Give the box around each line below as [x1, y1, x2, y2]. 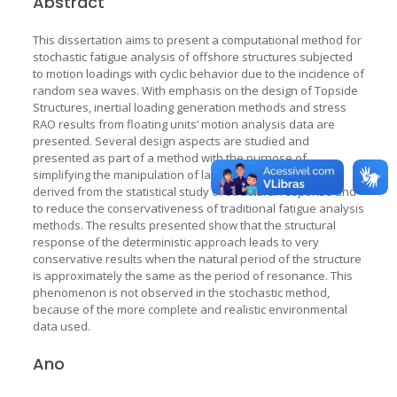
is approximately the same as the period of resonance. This [32, 267, 353, 284]
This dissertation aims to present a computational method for [32, 31, 362, 48]
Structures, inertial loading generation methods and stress [32, 98, 346, 115]
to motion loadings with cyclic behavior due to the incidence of [32, 65, 364, 82]
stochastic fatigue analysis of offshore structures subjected [32, 48, 353, 65]
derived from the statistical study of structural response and [32, 183, 356, 199]
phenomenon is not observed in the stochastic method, [32, 284, 330, 300]
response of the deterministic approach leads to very [32, 233, 319, 250]
